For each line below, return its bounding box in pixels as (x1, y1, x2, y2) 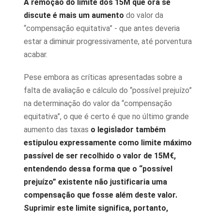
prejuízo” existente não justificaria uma (24, 177, 167, 186)
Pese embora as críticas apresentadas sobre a (24, 73, 182, 82)
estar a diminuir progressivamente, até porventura (24, 37, 192, 46)
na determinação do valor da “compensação (24, 99, 172, 108)
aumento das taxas (24, 125, 91, 134)
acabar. (24, 50, 47, 59)
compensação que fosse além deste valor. (24, 190, 177, 200)
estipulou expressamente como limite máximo (24, 138, 192, 147)
